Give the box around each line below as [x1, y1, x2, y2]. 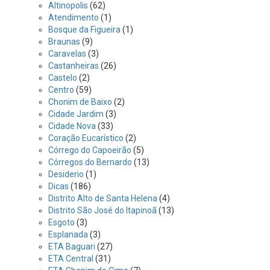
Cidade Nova [48, 121, 96, 131]
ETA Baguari [48, 242, 95, 251]
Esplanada [48, 230, 88, 239]
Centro [48, 85, 74, 95]
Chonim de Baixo [48, 97, 112, 107]
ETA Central [48, 254, 93, 263]
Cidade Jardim [48, 109, 104, 119]
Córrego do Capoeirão [48, 145, 131, 155]
